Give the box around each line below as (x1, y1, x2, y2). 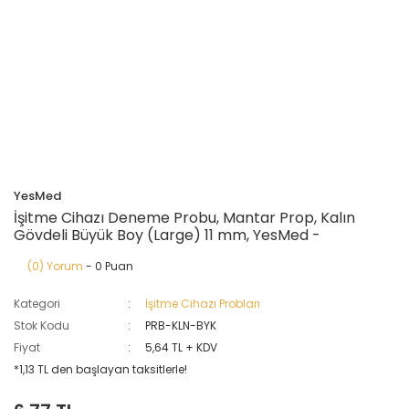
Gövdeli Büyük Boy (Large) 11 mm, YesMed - (14, 225, 320, 246)
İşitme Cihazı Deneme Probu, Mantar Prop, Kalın (14, 207, 355, 228)
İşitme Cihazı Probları (145, 296, 261, 311)
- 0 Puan (83, 258, 133, 274)
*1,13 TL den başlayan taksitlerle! (14, 362, 187, 377)
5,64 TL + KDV (145, 340, 218, 355)
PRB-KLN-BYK (145, 318, 217, 333)
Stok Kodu (14, 318, 69, 333)
